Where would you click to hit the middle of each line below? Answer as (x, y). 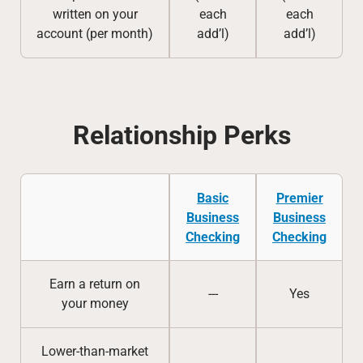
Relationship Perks (181, 135)
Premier (299, 198)
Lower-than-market (95, 351)
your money (95, 303)
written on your (95, 14)
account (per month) (95, 34)
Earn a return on (95, 284)
